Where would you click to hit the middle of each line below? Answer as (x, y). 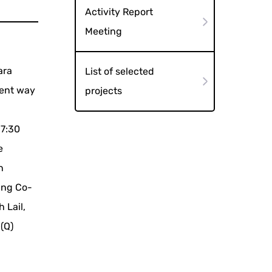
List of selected (119, 71)
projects (103, 90)
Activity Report (119, 12)
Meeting (103, 31)
